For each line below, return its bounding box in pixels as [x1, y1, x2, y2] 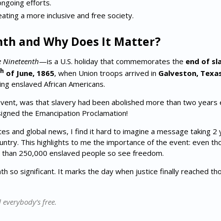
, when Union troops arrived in [54, 68, 158, 78]
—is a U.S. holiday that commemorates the [38, 56, 185, 67]
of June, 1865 [3, 68, 54, 78]
